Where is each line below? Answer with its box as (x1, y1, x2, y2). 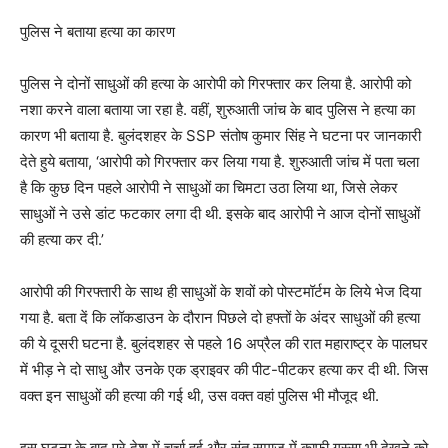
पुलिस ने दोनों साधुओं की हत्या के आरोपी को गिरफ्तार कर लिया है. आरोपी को (20, 74, 411, 93)
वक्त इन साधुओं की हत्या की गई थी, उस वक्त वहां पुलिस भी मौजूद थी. (20, 386, 379, 405)
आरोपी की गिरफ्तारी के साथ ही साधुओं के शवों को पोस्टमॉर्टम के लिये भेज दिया (20, 282, 421, 301)
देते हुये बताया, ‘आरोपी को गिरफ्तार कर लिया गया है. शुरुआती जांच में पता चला (20, 152, 419, 171)
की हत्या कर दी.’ (20, 230, 104, 249)
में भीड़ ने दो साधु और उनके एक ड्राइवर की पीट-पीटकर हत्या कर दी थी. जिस (20, 360, 428, 379)
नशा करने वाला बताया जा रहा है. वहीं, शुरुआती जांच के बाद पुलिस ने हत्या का (20, 100, 415, 119)
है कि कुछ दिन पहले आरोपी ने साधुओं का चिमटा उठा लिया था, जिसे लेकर (20, 178, 398, 197)
